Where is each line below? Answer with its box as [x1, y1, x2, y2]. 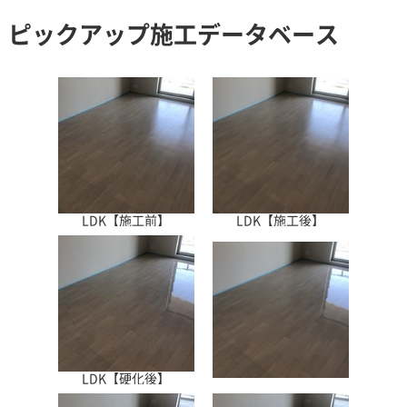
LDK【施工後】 [236, 211, 325, 229]
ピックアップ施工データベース [7, 16, 339, 51]
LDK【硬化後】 [82, 369, 171, 387]
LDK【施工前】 [82, 211, 171, 229]
